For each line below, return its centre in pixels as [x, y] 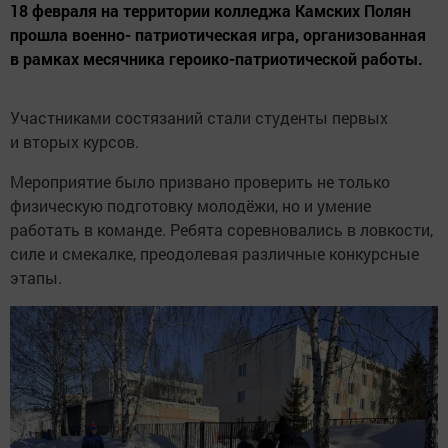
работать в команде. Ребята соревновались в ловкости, [221, 229]
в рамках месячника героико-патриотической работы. [216, 58]
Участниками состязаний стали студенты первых [199, 117]
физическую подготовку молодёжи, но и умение [190, 205]
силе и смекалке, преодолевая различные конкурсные [214, 253]
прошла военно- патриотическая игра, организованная [218, 34]
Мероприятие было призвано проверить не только [200, 181]
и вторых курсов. [74, 141]
